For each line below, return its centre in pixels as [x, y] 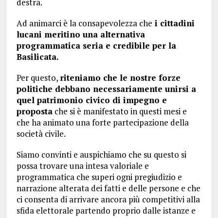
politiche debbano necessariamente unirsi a [106, 89]
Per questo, [38, 78]
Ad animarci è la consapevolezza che [84, 23]
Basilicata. [37, 57]
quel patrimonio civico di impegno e [91, 100]
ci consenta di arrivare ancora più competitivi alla [108, 199]
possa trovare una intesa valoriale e [82, 166]
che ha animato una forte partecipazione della [102, 122]
